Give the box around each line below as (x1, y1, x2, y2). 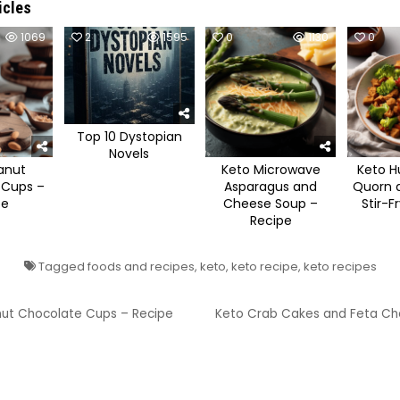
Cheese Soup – (223, 194, 319, 212)
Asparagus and (224, 177, 318, 196)
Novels (109, 145, 150, 163)
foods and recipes (87, 257, 195, 275)
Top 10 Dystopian (76, 128, 182, 146)
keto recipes (303, 257, 377, 275)
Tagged (35, 257, 87, 275)
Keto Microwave (221, 160, 321, 179)
